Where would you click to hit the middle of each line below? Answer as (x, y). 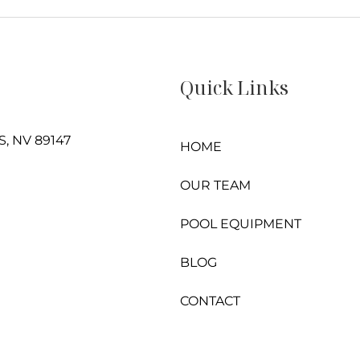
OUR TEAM (215, 185)
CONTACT (210, 301)
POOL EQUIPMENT (241, 224)
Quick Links (234, 87)
